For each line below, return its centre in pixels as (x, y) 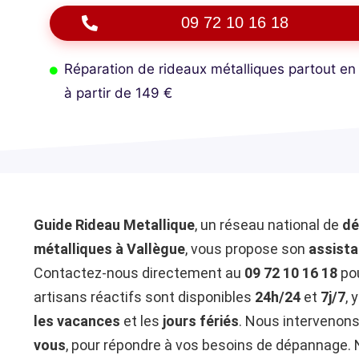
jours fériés (201, 321)
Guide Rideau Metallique (114, 224)
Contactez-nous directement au (139, 272)
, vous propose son (247, 248)
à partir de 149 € (118, 93)
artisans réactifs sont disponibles (144, 296)
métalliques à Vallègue (109, 248)
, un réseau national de (268, 224)
